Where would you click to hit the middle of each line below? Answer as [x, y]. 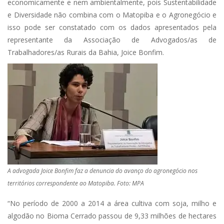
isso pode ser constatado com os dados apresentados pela [112, 27]
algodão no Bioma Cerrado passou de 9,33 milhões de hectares [112, 216]
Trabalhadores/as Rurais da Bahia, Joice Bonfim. [86, 52]
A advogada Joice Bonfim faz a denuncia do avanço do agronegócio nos [102, 171]
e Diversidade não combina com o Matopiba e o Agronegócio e [112, 15]
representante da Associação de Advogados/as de [112, 40]
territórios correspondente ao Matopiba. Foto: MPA [76, 183]
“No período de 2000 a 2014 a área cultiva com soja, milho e [112, 203]
